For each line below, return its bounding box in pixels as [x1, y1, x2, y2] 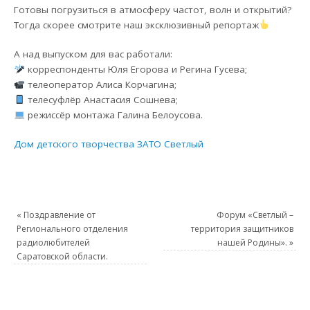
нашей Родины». [217, 236, 289, 248]
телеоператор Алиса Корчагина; [24, 77, 176, 91]
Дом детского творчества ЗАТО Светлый [14, 138, 204, 150]
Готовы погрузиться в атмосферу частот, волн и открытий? [14, 3, 292, 16]
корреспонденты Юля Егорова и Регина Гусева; [24, 62, 247, 75]
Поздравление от [21, 208, 96, 221]
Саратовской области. [17, 250, 109, 262]
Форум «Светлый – [216, 208, 293, 221]
